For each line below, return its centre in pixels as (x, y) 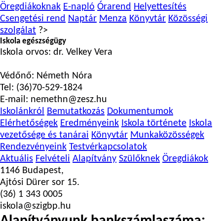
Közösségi (188, 19)
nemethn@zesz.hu (68, 100)
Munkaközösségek (167, 135)
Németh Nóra (63, 76)
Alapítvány (94, 159)
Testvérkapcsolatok (108, 147)
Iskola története (154, 123)
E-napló (79, 7)
